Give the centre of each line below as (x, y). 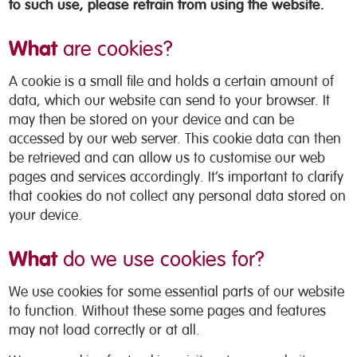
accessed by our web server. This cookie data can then (175, 139)
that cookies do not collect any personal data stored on (178, 196)
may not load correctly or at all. (105, 330)
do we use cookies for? (161, 259)
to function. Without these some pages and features (168, 311)
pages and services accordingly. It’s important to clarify (177, 177)
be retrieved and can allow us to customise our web (167, 158)
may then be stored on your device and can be (152, 120)
